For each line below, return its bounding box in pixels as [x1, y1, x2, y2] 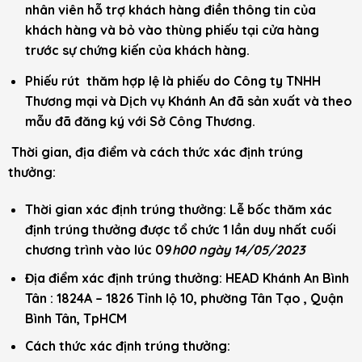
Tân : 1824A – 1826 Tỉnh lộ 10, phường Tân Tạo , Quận [24, 289, 343, 306]
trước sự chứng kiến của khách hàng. [24, 42, 256, 59]
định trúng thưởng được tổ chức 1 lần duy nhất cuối [24, 221, 336, 238]
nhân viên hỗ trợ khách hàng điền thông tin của [24, 2, 316, 19]
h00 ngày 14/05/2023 [171, 242, 305, 258]
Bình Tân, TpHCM [24, 309, 130, 326]
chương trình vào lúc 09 [24, 242, 172, 258]
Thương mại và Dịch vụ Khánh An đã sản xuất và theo [24, 93, 352, 110]
